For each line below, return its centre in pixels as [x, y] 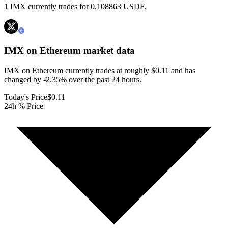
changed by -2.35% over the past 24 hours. [73, 79]
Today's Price [26, 97]
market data [108, 51]
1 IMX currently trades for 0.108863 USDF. [75, 7]
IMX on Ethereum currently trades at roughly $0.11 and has [100, 70]
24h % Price [24, 106]
